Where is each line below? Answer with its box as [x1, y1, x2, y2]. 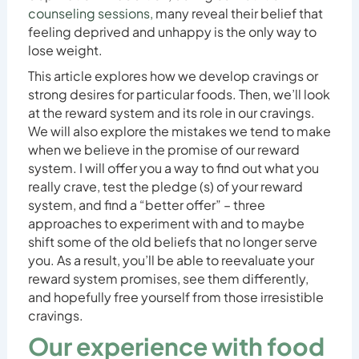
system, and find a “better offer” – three [27, 196, 265, 213]
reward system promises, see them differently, [27, 269, 309, 287]
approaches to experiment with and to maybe [27, 214, 305, 232]
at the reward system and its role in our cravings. [27, 103, 315, 121]
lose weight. [27, 41, 103, 58]
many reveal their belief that [152, 4, 323, 22]
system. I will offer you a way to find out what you [27, 159, 319, 176]
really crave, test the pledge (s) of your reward [27, 177, 303, 195]
